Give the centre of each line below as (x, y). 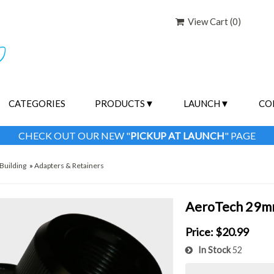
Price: (200, 231)
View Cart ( (209, 21)
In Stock (212, 250)
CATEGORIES (37, 103)
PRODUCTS (120, 103)
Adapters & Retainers (69, 165)
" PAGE (240, 135)
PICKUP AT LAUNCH (177, 135)
